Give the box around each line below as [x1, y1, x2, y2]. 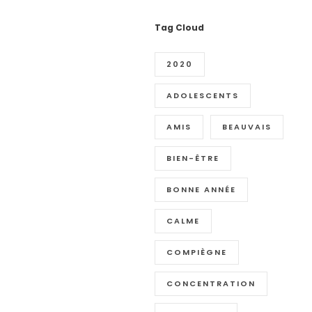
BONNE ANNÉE [166, 184, 237, 196]
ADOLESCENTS [166, 90, 240, 102]
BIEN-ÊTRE [166, 153, 220, 164]
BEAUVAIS [222, 121, 272, 133]
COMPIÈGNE [166, 247, 228, 258]
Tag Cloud [155, 22, 205, 34]
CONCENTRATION [166, 278, 256, 290]
